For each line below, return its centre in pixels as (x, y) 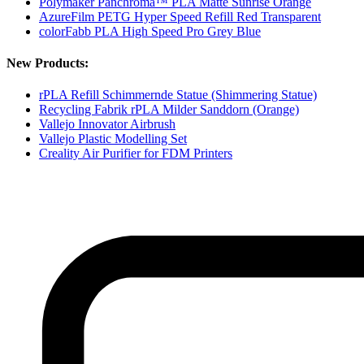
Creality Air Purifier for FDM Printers (136, 154)
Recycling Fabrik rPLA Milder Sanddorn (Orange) (169, 110)
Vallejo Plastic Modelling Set (113, 139)
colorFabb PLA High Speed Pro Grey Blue (150, 31)
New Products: (48, 63)
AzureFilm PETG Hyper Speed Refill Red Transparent (180, 16)
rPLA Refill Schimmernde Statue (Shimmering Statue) (178, 95)
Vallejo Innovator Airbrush (107, 124)
